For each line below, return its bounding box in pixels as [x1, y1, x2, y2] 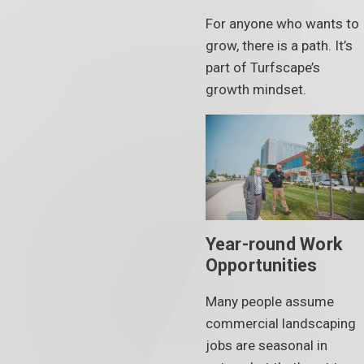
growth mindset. [205, 80, 306, 97]
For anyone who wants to [205, 15, 359, 32]
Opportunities [205, 255, 318, 276]
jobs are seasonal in [205, 336, 327, 353]
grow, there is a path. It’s [205, 37, 353, 54]
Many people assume [205, 292, 334, 310]
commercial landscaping [205, 314, 356, 331]
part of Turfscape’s [205, 58, 320, 76]
